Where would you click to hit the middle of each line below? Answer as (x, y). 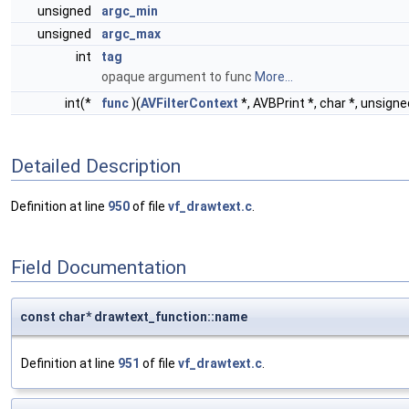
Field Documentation (99, 267)
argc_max (131, 34)
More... (274, 77)
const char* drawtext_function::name (134, 317)
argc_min (130, 11)
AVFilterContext (189, 103)
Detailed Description (96, 166)
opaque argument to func (178, 77)
